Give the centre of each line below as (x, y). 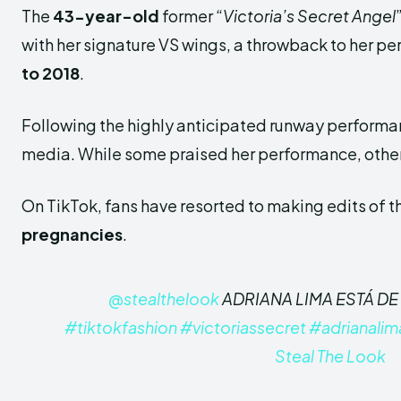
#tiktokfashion (120, 327)
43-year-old (106, 16)
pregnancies (72, 234)
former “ (191, 16)
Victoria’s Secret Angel (309, 16)
